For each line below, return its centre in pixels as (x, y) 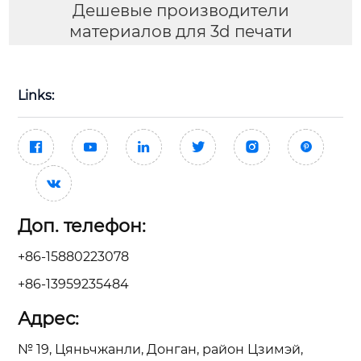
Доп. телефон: (82, 226)
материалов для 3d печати (180, 31)
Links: (36, 95)
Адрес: (48, 318)
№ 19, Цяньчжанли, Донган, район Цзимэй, (160, 349)
